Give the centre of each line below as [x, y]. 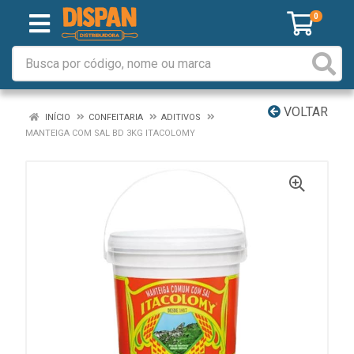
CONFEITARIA [116, 117]
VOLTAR [304, 112]
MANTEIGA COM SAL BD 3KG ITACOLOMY [110, 133]
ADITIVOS [181, 117]
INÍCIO [56, 117]
